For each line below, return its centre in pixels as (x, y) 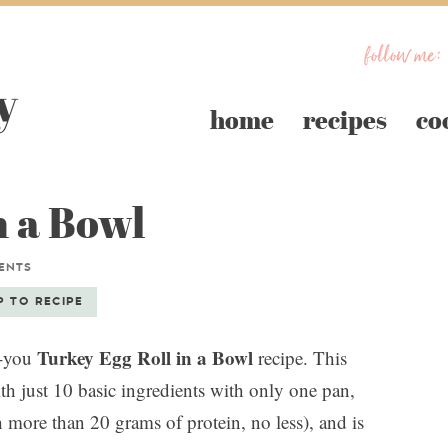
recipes (345, 120)
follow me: (403, 56)
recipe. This (300, 357)
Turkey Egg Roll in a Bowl (145, 357)
